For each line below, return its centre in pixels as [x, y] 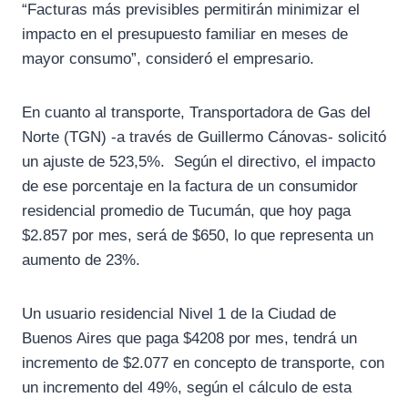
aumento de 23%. [81, 260]
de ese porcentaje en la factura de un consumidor [190, 187]
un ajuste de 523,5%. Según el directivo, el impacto [199, 162]
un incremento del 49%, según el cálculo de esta [187, 388]
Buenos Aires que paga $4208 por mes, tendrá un [189, 339]
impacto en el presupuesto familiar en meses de [185, 35]
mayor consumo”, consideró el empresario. [168, 59]
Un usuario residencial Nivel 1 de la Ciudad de [179, 314]
